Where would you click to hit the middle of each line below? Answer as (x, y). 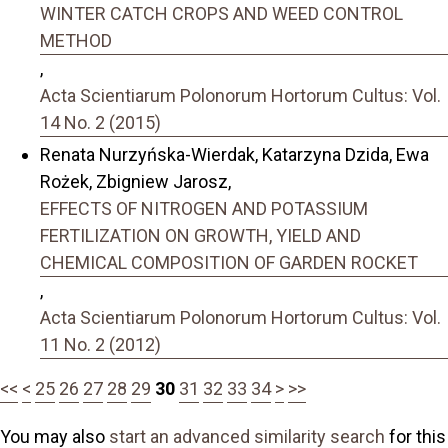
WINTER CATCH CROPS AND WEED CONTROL (221, 13)
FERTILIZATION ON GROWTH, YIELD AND (200, 236)
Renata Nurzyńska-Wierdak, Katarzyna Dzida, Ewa (234, 155)
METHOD (76, 40)
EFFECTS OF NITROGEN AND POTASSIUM (204, 209)
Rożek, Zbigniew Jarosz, (135, 182)
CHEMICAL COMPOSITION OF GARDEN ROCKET (229, 263)
